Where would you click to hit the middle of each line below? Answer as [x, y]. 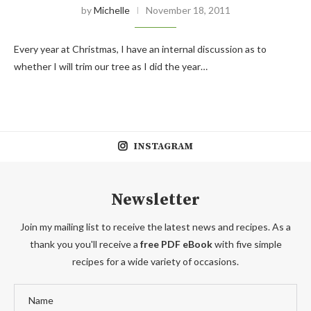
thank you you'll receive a [85, 244]
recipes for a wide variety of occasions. [155, 262]
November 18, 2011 [188, 10]
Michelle [111, 10]
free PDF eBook [176, 244]
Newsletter [155, 200]
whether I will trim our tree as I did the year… [111, 67]
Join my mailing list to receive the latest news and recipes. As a [155, 227]
